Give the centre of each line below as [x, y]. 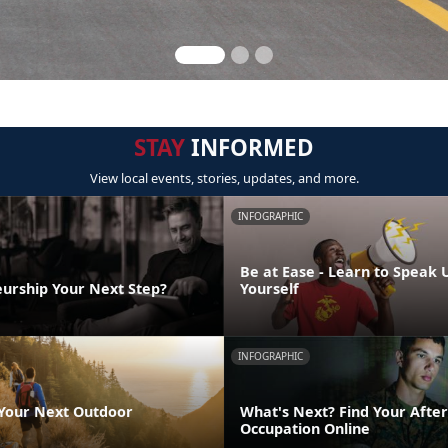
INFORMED [249, 147]
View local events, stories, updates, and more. [224, 178]
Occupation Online [305, 428]
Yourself [269, 288]
